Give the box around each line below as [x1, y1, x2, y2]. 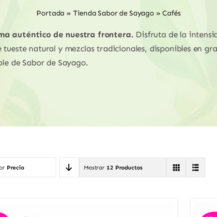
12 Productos [107, 164, 142, 171]
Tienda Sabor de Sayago [73, 9, 154, 17]
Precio [6, 164, 24, 171]
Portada [36, 9, 65, 17]
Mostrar [83, 164, 107, 171]
